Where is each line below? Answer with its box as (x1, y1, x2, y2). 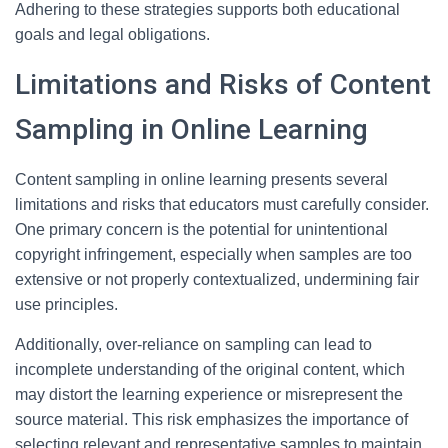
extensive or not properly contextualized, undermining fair (15, 271, 419, 288)
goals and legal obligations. (15, 26, 210, 43)
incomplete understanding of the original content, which (15, 361, 405, 378)
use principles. (15, 296, 118, 313)
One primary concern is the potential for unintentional (15, 221, 388, 238)
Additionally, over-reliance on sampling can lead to (15, 336, 372, 353)
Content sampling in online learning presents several (15, 171, 388, 188)
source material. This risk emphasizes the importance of (15, 411, 408, 428)
